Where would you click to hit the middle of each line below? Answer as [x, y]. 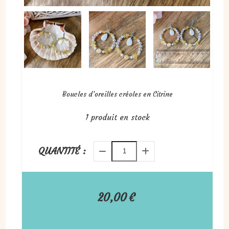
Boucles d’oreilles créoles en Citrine [117, 94]
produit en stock [119, 117]
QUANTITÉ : [62, 151]
